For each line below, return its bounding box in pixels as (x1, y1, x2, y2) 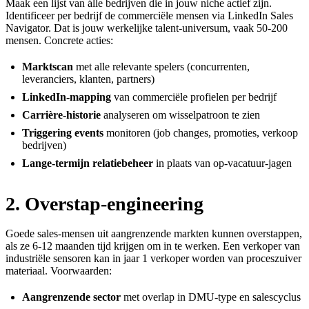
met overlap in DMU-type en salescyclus (121, 290, 301, 303)
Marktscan (22, 60, 73, 72)
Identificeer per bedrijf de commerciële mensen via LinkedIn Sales (6, 9, 293, 21)
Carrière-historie (22, 108, 101, 121)
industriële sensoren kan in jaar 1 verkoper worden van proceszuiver (6, 252, 301, 264)
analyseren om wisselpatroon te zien (101, 108, 260, 121)
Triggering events (22, 126, 103, 139)
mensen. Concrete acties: (6, 34, 113, 46)
